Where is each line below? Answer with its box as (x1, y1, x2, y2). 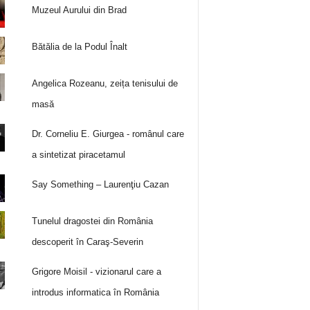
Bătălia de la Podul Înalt (32, 41, 128, 52)
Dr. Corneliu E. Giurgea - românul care (32, 128, 185, 139)
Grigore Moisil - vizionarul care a (32, 266, 162, 277)
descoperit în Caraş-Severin (32, 236, 144, 247)
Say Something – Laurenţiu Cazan (32, 179, 170, 190)
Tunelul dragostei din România (32, 215, 154, 226)
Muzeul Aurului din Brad (32, 4, 127, 15)
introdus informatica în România (32, 286, 160, 298)
